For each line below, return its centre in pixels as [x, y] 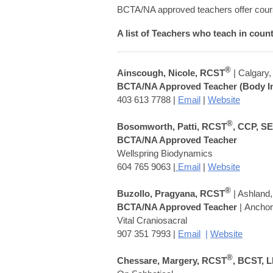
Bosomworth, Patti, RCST [172, 126]
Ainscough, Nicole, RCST [171, 73]
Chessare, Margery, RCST [172, 260]
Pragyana [175, 193]
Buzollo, [136, 193]
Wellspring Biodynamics [165, 153]
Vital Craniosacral [152, 220]
